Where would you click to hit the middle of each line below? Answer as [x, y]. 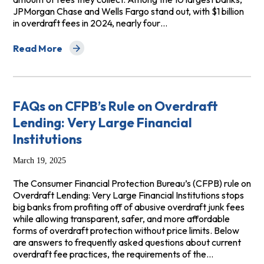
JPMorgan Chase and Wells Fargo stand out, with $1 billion [128, 11]
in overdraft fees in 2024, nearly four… [90, 23]
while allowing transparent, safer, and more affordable [121, 219]
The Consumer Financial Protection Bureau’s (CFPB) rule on [132, 184]
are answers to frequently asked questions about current [127, 242]
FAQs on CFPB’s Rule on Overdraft [115, 106]
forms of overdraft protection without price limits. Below [126, 231]
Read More [37, 48]
